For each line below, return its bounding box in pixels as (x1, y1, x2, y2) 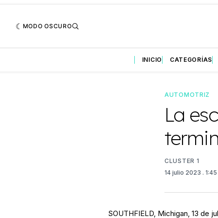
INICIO (142, 55, 162, 63)
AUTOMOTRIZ (164, 91, 210, 98)
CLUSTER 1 (164, 157, 200, 164)
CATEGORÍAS (169, 55, 212, 63)
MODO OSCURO (22, 22, 72, 30)
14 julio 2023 (164, 168, 202, 176)
